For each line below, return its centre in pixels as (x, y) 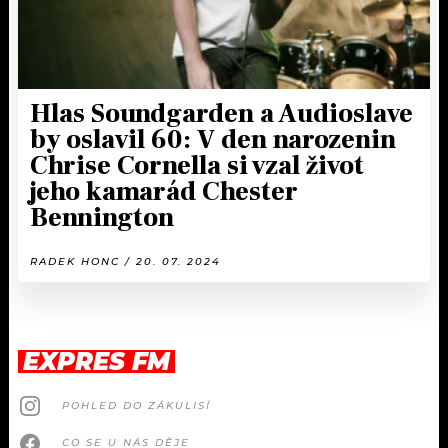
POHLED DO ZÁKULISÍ (136, 406)
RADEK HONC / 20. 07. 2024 (125, 261)
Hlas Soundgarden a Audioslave (221, 113)
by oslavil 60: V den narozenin (213, 139)
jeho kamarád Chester (164, 191)
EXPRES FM (96, 361)
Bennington (102, 217)
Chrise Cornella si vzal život (197, 165)
